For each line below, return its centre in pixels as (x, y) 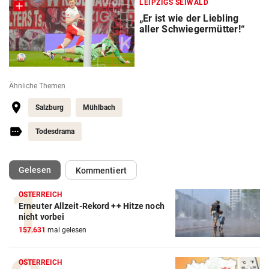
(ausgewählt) (76, 170)
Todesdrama (55, 132)
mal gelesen (66, 230)
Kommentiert (101, 171)
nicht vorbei (42, 217)
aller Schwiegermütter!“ (192, 29)
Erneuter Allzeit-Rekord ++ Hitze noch (92, 206)
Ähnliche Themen (37, 86)
